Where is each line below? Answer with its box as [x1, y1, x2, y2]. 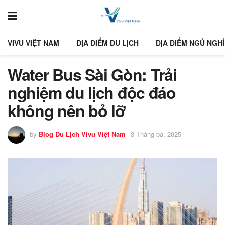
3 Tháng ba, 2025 [131, 129, 181, 139]
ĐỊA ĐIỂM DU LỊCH [76, 38, 139, 48]
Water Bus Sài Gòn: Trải [8, 63, 177, 86]
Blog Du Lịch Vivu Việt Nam [39, 129, 126, 139]
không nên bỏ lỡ [8, 99, 126, 122]
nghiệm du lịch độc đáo [8, 81, 176, 104]
